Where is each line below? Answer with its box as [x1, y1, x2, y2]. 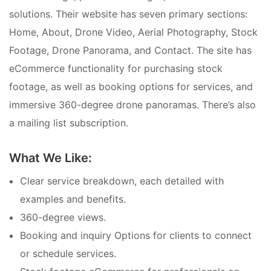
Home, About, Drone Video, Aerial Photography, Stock [9, 26, 258, 39]
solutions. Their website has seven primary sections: [9, 8, 247, 21]
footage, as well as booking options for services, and [9, 80, 253, 93]
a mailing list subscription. [9, 117, 128, 129]
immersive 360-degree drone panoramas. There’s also [9, 99, 256, 111]
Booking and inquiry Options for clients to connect [20, 229, 252, 242]
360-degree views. [20, 211, 106, 224]
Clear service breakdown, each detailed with [20, 175, 224, 188]
